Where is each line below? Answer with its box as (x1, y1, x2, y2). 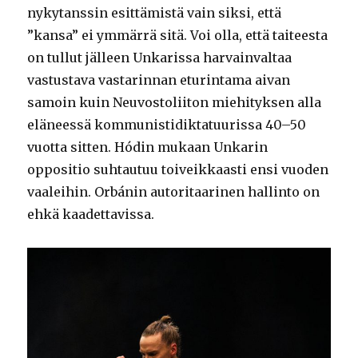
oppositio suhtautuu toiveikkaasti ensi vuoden (27, 161, 329, 178)
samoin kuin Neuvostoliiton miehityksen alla (27, 94, 322, 111)
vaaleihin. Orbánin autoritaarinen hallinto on (27, 184, 320, 201)
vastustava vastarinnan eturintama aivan (27, 72, 291, 89)
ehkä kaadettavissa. (27, 206, 155, 223)
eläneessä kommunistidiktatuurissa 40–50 (27, 117, 307, 133)
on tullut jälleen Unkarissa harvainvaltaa (27, 50, 292, 66)
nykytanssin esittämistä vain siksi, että (27, 5, 282, 22)
